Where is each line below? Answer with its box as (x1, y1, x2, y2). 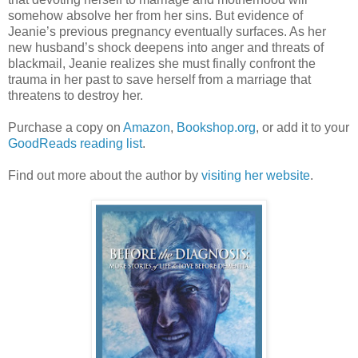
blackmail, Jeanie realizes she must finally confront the (8, 57, 316, 71)
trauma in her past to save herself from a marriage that (8, 73, 311, 87)
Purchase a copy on (8, 121, 123, 135)
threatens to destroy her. (8, 89, 143, 103)
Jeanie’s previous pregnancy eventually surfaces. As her (8, 25, 326, 39)
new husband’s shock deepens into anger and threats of (8, 41, 324, 55)
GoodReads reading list (8, 137, 142, 151)
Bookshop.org (177, 121, 256, 135)
